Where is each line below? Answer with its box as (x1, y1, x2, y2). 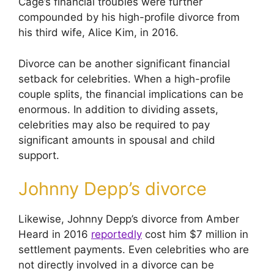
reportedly (91, 228, 142, 240)
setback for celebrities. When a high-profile (18, 72, 231, 85)
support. (18, 149, 59, 161)
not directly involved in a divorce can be (18, 259, 214, 271)
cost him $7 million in (142, 228, 248, 240)
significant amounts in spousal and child (18, 133, 215, 146)
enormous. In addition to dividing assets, (18, 103, 218, 116)
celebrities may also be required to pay (18, 118, 210, 131)
